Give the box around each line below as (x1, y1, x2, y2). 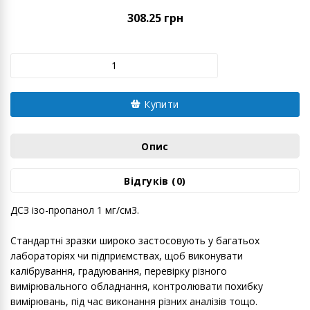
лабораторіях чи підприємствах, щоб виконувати (10, 248, 243, 262)
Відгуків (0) (124, 174, 186, 188)
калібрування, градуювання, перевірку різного (10, 264, 227, 277)
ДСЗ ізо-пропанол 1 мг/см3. (10, 203, 139, 217)
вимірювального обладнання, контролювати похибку (10, 279, 263, 293)
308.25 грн (127, 10, 183, 26)
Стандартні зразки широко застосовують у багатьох (10, 233, 259, 247)
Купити (140, 97, 179, 111)
